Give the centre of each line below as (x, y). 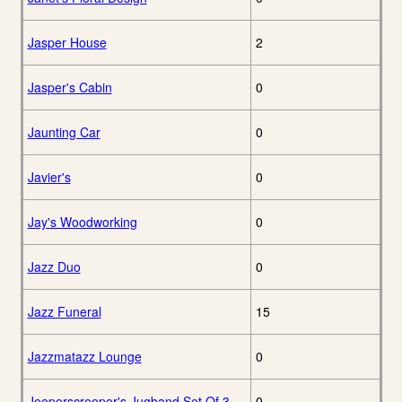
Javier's (49, 177)
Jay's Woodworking (82, 222)
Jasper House (67, 43)
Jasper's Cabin (70, 87)
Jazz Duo (54, 267)
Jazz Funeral (64, 312)
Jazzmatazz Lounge (84, 357)
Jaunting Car (64, 132)
